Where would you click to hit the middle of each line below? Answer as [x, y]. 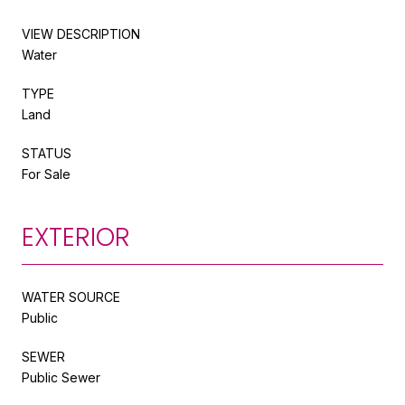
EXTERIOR [76, 237]
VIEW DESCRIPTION [81, 33]
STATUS [47, 153]
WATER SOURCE [71, 297]
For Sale [46, 174]
